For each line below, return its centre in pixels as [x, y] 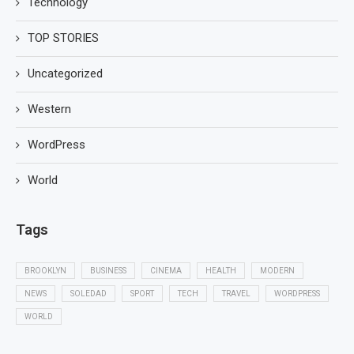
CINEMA [166, 271]
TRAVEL [236, 294]
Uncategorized [65, 73]
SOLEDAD [88, 294]
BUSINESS [108, 271]
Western [49, 109]
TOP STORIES [63, 38]
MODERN [277, 271]
